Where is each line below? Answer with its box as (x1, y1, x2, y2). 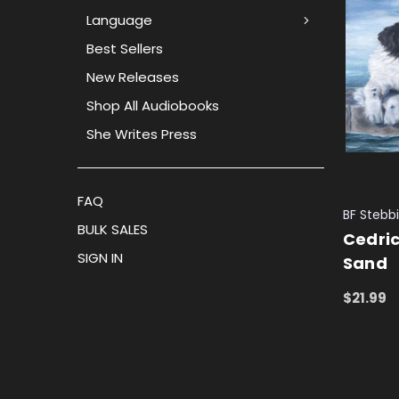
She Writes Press (86, 124, 197, 143)
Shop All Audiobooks (86, 95, 219, 115)
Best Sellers (86, 38, 163, 58)
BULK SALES (77, 219, 148, 239)
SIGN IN (77, 248, 123, 267)
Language (86, 10, 152, 29)
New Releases (86, 67, 179, 86)
